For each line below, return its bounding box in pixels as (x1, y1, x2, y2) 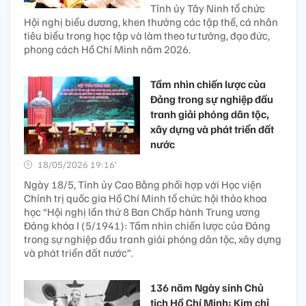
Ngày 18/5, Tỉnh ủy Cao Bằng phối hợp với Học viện (24, 178, 262, 192)
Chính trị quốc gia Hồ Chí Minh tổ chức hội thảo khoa (24, 191, 267, 206)
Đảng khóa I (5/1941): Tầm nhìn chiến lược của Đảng (24, 219, 270, 233)
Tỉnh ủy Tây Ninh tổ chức (150, 1, 265, 16)
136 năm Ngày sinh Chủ (150, 281, 264, 295)
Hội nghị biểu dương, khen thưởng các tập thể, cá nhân (24, 15, 278, 29)
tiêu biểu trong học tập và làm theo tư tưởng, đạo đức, (24, 29, 270, 43)
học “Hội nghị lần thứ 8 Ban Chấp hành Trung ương (24, 205, 260, 219)
